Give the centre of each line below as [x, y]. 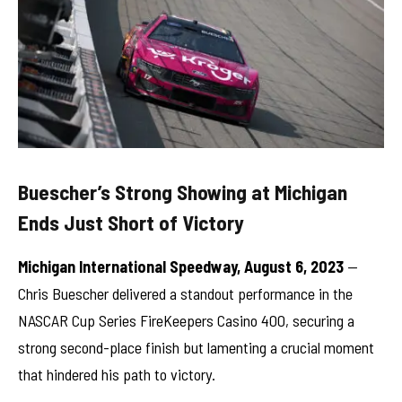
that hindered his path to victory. [117, 374]
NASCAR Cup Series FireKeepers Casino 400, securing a [186, 320]
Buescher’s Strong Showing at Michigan [183, 192]
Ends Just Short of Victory [131, 222]
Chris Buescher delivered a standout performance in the [185, 293]
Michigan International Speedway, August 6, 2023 [181, 266]
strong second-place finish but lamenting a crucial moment [196, 347]
